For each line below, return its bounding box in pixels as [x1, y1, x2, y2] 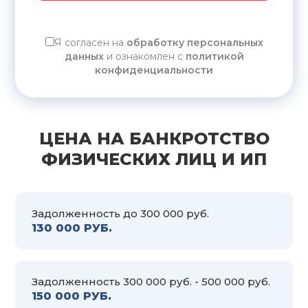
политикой [185, 49, 244, 63]
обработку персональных [126, 36, 263, 49]
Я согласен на [54, 36, 126, 49]
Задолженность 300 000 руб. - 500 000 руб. [32, 274, 270, 288]
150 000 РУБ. [32, 289, 111, 302]
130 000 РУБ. [32, 221, 112, 234]
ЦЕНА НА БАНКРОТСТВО [38, 128, 269, 148]
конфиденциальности [95, 63, 213, 76]
